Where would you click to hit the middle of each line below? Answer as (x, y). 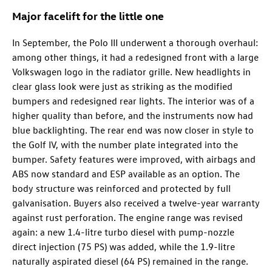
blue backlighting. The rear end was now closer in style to (133, 130)
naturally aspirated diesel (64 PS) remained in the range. (130, 261)
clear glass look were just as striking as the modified (122, 86)
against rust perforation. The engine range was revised (127, 217)
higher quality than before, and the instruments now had (133, 115)
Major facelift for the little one (88, 15)
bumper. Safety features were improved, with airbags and (134, 159)
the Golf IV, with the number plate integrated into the (125, 144)
